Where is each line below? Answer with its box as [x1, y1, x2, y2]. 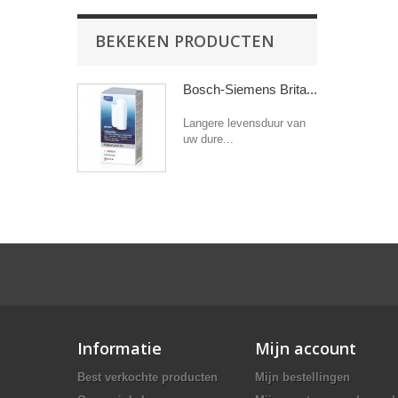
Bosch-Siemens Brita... [183, 82, 317, 97]
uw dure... [183, 132, 234, 146]
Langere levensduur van [183, 116, 306, 130]
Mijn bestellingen [255, 370, 350, 384]
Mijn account [255, 338, 356, 359]
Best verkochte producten [77, 370, 218, 384]
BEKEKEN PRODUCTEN [95, 30, 275, 52]
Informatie [77, 338, 162, 359]
